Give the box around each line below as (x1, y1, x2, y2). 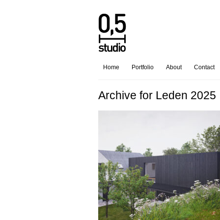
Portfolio (131, 64, 154, 71)
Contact (193, 64, 215, 71)
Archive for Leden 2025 (98, 89, 216, 102)
